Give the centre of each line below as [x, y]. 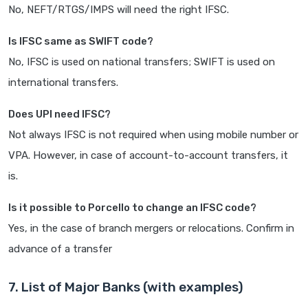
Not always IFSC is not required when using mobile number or [153, 135]
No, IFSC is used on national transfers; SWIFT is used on [142, 62]
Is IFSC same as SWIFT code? [81, 42]
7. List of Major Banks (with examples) [126, 287]
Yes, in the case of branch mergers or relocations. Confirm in [151, 229]
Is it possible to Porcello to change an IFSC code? [132, 208]
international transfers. [63, 83]
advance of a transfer [60, 249]
